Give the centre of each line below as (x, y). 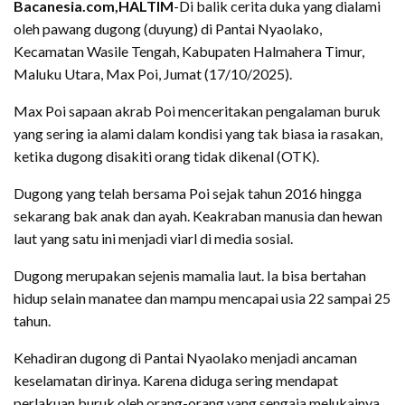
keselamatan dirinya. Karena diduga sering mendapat (176, 381)
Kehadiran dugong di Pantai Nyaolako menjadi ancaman (185, 358)
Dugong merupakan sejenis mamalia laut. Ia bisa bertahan (190, 276)
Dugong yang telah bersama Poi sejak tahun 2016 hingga (188, 193)
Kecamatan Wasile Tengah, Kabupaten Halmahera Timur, (189, 52)
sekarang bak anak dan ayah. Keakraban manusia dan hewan (198, 216)
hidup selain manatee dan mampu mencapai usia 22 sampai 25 (202, 298)
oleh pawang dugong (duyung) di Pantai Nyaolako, (168, 29)
